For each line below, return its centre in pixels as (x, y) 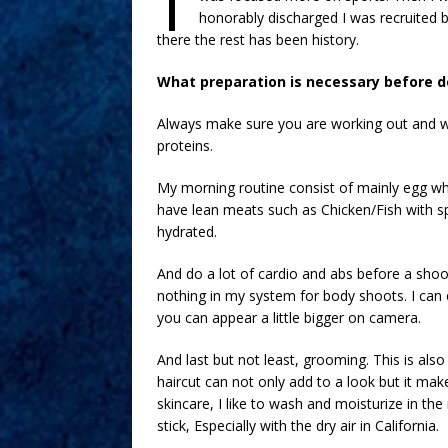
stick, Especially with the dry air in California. (300, 425)
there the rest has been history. (260, 39)
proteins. (187, 145)
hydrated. (189, 231)
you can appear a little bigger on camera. (291, 317)
